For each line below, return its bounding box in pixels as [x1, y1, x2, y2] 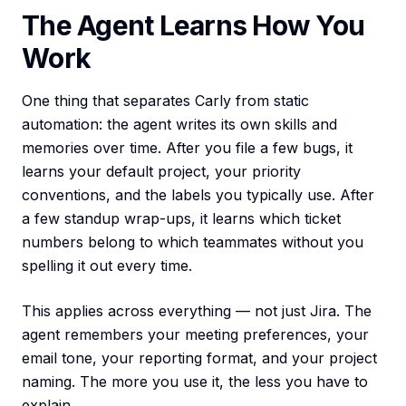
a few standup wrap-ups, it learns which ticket [22, 209, 341, 227]
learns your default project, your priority [22, 162, 301, 180]
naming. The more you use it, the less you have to [22, 372, 368, 391]
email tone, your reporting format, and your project [22, 349, 377, 367]
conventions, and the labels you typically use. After [22, 186, 374, 204]
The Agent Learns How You [22, 9, 364, 42]
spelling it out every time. [22, 256, 192, 275]
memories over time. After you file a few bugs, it [22, 139, 353, 157]
